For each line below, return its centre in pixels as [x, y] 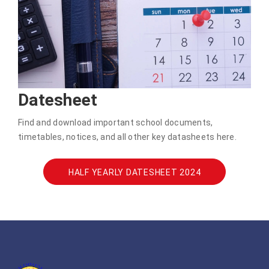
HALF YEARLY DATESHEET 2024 [134, 173]
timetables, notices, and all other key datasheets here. [127, 137]
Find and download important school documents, [116, 123]
